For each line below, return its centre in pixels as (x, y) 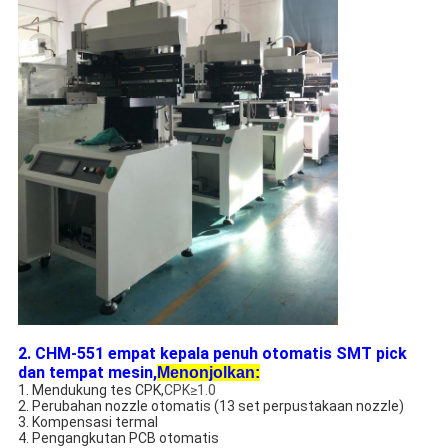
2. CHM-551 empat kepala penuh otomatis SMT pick (212, 354)
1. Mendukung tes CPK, (90, 390)
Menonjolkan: (208, 373)
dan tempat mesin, (87, 373)
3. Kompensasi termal (87, 422)
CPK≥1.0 (189, 390)
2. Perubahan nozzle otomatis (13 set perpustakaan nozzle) (210, 406)
